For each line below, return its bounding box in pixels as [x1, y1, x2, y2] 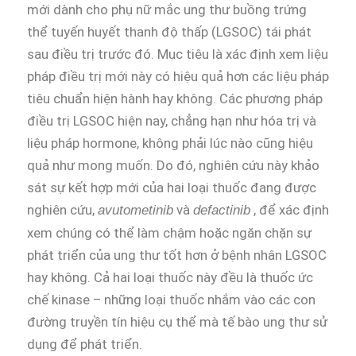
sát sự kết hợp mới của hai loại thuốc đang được [27, 180, 316, 196]
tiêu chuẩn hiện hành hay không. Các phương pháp [27, 91, 323, 107]
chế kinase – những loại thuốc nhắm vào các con [27, 292, 315, 308]
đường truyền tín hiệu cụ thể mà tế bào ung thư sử [27, 314, 327, 331]
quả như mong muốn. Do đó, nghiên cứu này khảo [27, 157, 319, 174]
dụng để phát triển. [27, 336, 142, 353]
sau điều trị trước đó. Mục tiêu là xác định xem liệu [27, 46, 328, 63]
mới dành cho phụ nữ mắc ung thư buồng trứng [27, 2, 307, 18]
